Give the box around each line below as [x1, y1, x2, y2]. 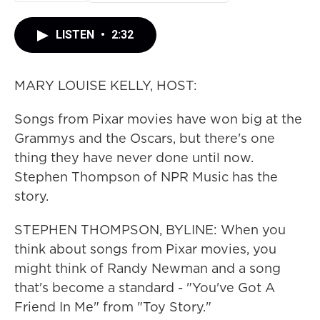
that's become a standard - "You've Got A [14, 279, 275, 296]
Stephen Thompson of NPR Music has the [14, 168, 278, 186]
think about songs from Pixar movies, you [14, 240, 276, 258]
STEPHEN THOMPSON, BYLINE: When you [14, 221, 286, 239]
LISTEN [56, 28, 97, 41]
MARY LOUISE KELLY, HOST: [14, 76, 197, 94]
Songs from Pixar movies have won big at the [14, 110, 302, 128]
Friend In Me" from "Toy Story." [14, 298, 211, 316]
